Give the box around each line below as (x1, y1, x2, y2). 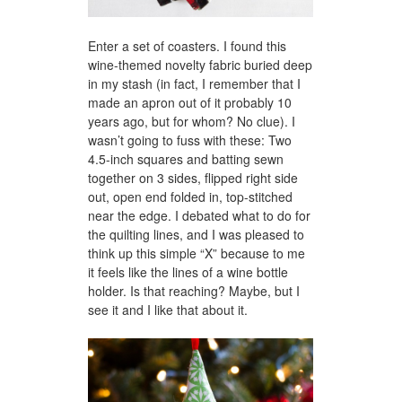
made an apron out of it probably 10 (88, 93, 292, 112)
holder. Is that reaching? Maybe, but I (88, 282, 300, 301)
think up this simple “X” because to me (88, 244, 305, 263)
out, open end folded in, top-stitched (88, 188, 293, 206)
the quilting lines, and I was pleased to (88, 225, 304, 244)
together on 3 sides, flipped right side (88, 169, 298, 188)
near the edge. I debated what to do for (88, 206, 310, 225)
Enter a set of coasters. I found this (88, 37, 286, 56)
